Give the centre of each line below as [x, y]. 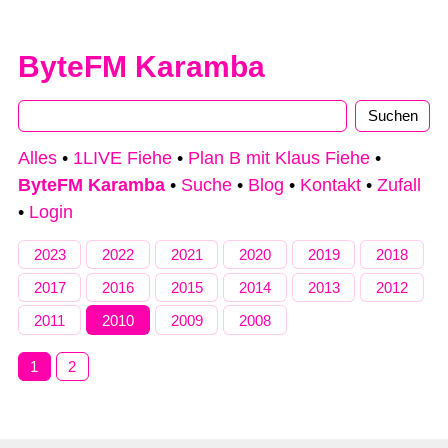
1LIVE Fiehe [122, 158]
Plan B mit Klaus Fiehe [279, 158]
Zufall [399, 185]
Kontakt [330, 185]
